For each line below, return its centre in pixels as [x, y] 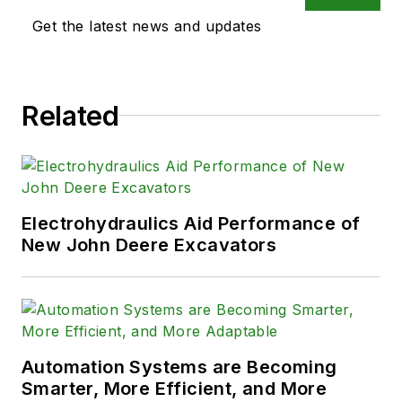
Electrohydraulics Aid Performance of [191, 223]
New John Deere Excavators [149, 245]
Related [70, 115]
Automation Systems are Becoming [179, 367]
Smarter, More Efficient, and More [175, 388]
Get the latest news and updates [147, 26]
